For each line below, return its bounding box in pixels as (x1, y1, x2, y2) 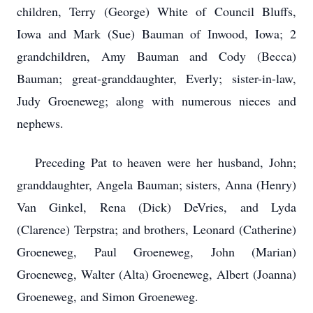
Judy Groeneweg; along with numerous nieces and (17, 92, 296, 109)
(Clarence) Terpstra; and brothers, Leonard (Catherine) (17, 221, 296, 238)
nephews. (17, 115, 64, 131)
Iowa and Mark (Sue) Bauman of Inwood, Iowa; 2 (17, 25, 296, 42)
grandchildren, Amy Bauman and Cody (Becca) (17, 48, 296, 64)
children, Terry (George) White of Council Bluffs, (17, 3, 296, 20)
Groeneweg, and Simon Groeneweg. (17, 288, 198, 305)
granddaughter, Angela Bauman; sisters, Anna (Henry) (17, 176, 296, 193)
